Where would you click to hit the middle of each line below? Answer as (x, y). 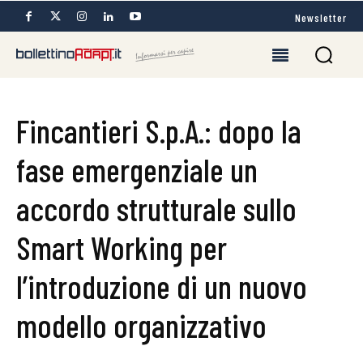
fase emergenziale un (137, 169)
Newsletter (321, 17)
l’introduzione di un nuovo (162, 286)
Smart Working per (122, 247)
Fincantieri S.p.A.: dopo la (159, 130)
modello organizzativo (141, 325)
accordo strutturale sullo (156, 208)
